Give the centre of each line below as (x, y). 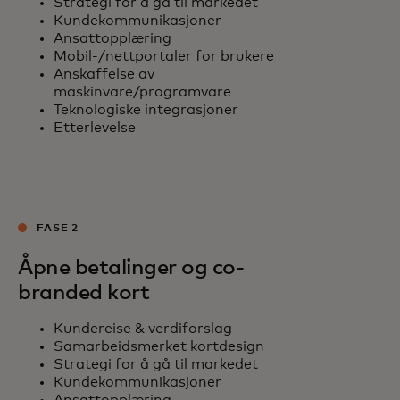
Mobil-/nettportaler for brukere (164, 57)
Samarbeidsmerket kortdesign (159, 347)
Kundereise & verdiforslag (143, 329)
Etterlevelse (95, 128)
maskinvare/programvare (142, 92)
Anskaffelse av (104, 75)
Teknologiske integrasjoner (146, 110)
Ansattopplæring (112, 39)
